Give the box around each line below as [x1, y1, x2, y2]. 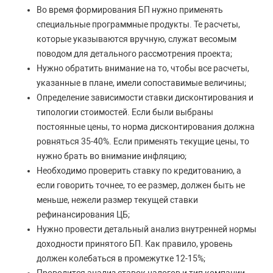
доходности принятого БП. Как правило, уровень [37, 239, 233, 249]
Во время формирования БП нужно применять [37, 5, 223, 15]
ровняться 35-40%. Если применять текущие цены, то [37, 136, 249, 147]
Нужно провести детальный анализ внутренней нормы [37, 224, 257, 235]
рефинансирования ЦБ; [37, 210, 130, 220]
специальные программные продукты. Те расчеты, [37, 19, 240, 30]
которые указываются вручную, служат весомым [37, 34, 236, 44]
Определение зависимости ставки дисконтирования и [37, 93, 253, 103]
